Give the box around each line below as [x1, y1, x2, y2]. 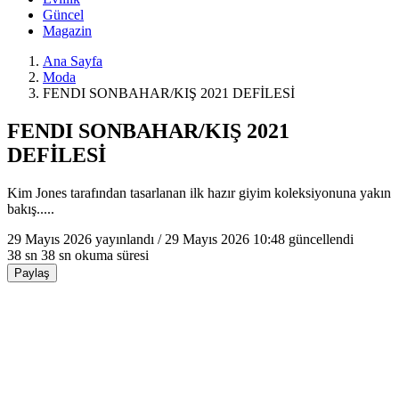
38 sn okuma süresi [41, 247, 149, 263]
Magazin [43, 23, 92, 38]
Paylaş [14, 265, 50, 280]
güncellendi [285, 231, 354, 247]
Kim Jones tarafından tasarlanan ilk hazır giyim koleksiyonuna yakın [7, 184, 391, 200]
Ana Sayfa [43, 53, 102, 69]
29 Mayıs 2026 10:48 [165, 231, 285, 247]
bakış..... [7, 200, 54, 216]
